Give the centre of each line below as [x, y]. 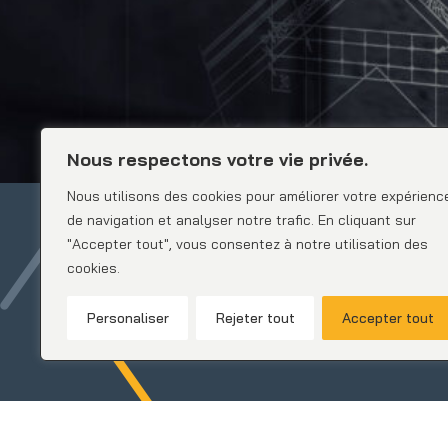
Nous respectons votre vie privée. [217, 159]
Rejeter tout [255, 318]
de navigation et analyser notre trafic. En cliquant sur [241, 220]
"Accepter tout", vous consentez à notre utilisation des [247, 244]
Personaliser [127, 318]
